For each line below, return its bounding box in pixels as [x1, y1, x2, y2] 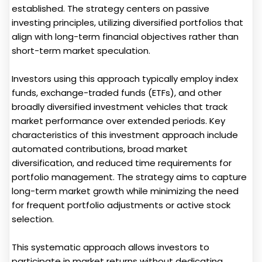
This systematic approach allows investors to [12, 241, 209, 254]
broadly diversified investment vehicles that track [12, 101, 227, 113]
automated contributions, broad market [12, 143, 188, 156]
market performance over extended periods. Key [12, 115, 225, 127]
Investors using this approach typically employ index [12, 73, 238, 85]
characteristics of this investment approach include [12, 129, 238, 142]
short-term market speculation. [12, 44, 150, 57]
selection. [12, 213, 54, 226]
